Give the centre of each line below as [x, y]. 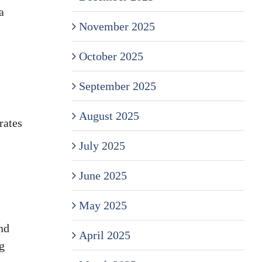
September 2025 [117, 86]
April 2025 [104, 235]
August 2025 [109, 116]
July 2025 [102, 145]
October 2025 [111, 56]
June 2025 [103, 175]
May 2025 [103, 205]
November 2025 [117, 26]
